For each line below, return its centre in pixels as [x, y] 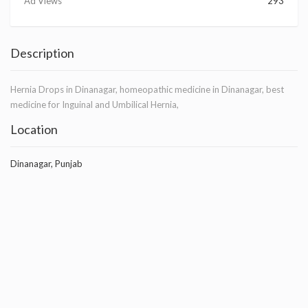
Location [34, 130]
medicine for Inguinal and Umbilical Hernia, [95, 105]
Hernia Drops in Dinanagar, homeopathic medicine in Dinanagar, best [147, 90]
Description [42, 53]
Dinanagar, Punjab [46, 164]
